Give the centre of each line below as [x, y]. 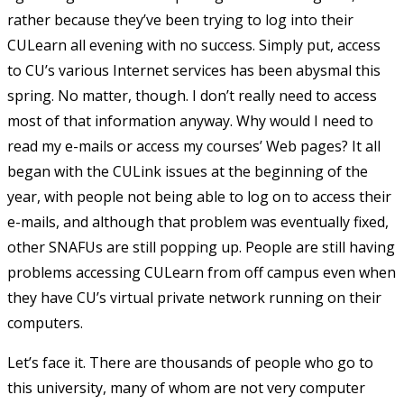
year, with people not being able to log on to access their [199, 196]
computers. [45, 322]
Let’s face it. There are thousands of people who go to [190, 362]
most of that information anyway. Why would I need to [190, 120]
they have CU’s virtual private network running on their [194, 297]
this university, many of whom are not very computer [186, 387]
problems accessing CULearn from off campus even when [202, 272]
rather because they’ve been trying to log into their [180, 19]
